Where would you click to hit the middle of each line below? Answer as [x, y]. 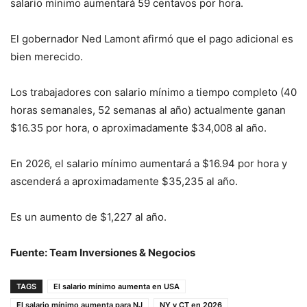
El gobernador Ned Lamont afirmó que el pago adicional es [152, 39]
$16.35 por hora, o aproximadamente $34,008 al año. [138, 128]
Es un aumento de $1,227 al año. [88, 217]
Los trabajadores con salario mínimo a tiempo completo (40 [153, 92]
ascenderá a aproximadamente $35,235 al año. [124, 181]
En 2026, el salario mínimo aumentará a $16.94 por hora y [149, 163]
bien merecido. [47, 57]
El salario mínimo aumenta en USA [116, 286]
